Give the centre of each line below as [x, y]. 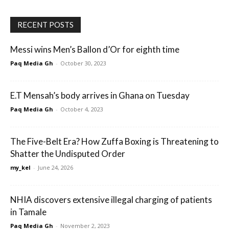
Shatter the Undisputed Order [68, 154]
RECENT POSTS [45, 25]
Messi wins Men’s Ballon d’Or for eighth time [95, 49]
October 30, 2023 [83, 63]
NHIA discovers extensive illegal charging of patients [111, 200]
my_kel [20, 167]
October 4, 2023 [82, 109]
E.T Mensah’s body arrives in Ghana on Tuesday [100, 95]
